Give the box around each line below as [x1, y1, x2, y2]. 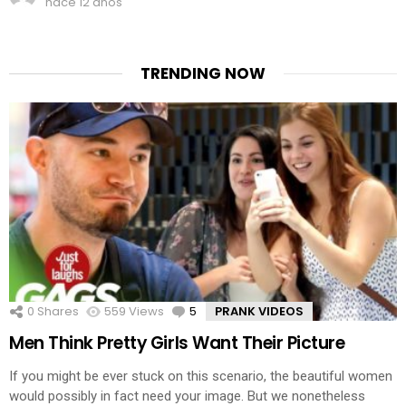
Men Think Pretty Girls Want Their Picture [9, 331, 345, 356]
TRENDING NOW [140, 62, 266, 84]
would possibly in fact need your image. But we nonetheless [9, 387, 365, 404]
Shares [34, 303, 79, 321]
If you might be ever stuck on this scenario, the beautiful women [9, 367, 392, 384]
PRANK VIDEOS [215, 303, 304, 321]
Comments [197, 303, 263, 321]
